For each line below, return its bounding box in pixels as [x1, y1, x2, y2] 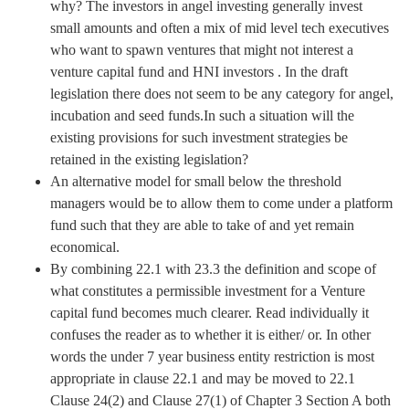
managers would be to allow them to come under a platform [50, 194, 393, 211]
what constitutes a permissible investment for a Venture [50, 282, 365, 299]
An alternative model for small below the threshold [50, 173, 341, 189]
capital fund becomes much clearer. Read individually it [50, 304, 369, 320]
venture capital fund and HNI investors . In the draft [50, 63, 348, 79]
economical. [50, 238, 120, 255]
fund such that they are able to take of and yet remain [50, 216, 354, 233]
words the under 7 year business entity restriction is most [50, 348, 374, 364]
